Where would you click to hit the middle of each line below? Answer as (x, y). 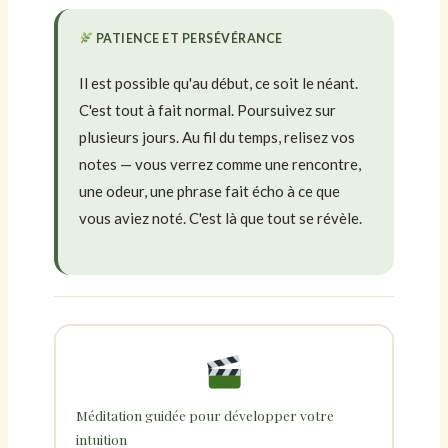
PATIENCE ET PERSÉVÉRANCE (188, 39)
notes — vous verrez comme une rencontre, (220, 163)
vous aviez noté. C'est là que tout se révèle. (221, 217)
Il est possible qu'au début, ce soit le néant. (219, 82)
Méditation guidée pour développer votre (204, 414)
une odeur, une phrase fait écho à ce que (210, 190)
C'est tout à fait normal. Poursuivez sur (208, 109)
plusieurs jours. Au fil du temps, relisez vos (217, 136)
